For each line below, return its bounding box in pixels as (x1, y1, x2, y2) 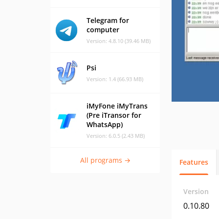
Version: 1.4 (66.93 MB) (87, 75, 143, 83)
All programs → (80, 155, 131, 165)
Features (179, 157, 208, 167)
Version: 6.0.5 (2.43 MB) (87, 132, 145, 139)
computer (87, 25, 119, 34)
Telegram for (87, 16, 129, 25)
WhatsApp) (87, 120, 123, 129)
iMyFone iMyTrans (87, 101, 148, 110)
